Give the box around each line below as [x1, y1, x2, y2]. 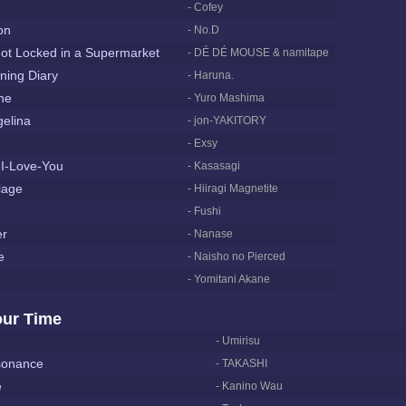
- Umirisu [216, 334, 260, 347]
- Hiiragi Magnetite [188, 182, 278, 195]
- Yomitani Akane [188, 273, 270, 285]
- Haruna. [188, 69, 234, 82]
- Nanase [188, 227, 233, 240]
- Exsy [188, 137, 217, 150]
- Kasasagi [188, 159, 240, 172]
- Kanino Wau [216, 380, 283, 392]
